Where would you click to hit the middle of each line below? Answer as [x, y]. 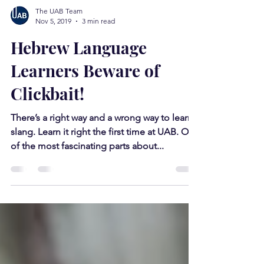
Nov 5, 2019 [53, 42]
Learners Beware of [85, 92]
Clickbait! [47, 115]
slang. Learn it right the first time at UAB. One [105, 153]
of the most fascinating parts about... [87, 167]
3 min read [98, 42]
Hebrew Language [79, 69]
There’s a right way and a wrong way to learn [102, 139]
